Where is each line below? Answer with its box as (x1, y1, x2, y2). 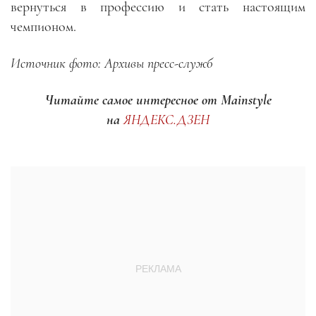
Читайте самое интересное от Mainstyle (44, 92, 272, 109)
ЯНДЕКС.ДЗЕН (123, 111, 209, 129)
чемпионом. (11, 18, 76, 36)
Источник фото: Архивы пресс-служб (11, 55, 217, 73)
